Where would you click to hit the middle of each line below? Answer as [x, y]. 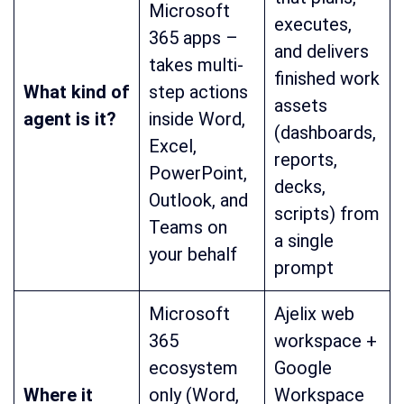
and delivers [321, 52]
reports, [306, 160]
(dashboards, [325, 133]
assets [301, 106]
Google [303, 368]
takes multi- [196, 65]
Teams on [188, 228]
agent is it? [70, 119]
